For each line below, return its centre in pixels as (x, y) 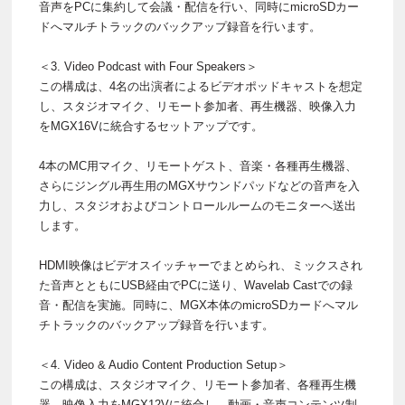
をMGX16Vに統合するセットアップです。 (151, 127)
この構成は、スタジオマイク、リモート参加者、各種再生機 (198, 385)
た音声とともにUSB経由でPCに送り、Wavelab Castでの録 (196, 286)
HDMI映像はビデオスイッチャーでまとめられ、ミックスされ (201, 266)
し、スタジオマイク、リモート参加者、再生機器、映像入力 (198, 107)
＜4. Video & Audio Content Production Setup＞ (164, 365)
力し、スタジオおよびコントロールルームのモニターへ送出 (198, 206)
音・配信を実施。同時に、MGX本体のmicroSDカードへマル (198, 306)
